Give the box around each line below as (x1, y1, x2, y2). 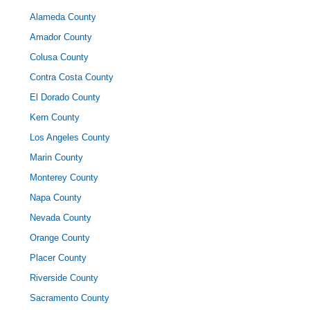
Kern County (30, 112, 80, 122)
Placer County (30, 253, 86, 263)
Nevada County (30, 212, 91, 223)
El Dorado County (30, 92, 100, 102)
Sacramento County (30, 293, 109, 303)
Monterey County (30, 172, 98, 183)
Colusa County (30, 52, 89, 62)
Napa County (30, 192, 82, 203)
